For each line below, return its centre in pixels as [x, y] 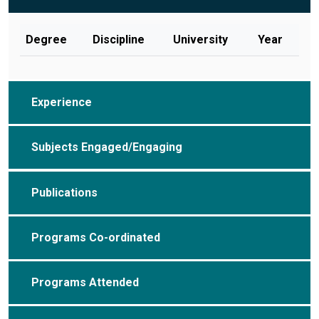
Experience [62, 103]
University [200, 40]
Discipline [119, 40]
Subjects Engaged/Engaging [107, 147]
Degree [46, 40]
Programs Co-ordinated [96, 237]
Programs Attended [85, 282]
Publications [64, 192]
